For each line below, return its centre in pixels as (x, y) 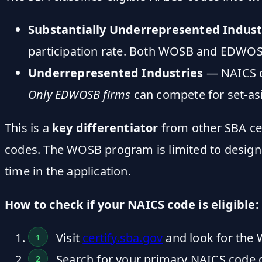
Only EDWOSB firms (80, 95)
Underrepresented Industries (116, 73)
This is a (28, 128)
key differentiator (105, 128)
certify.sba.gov (123, 238)
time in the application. (68, 171)
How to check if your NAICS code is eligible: (132, 205)
